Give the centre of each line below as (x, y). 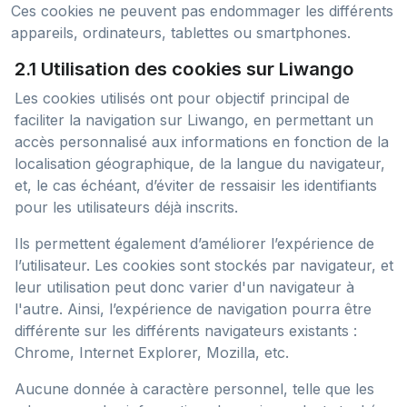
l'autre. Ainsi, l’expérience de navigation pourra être (193, 309)
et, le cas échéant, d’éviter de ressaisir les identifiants (196, 185)
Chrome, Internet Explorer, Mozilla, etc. (152, 352)
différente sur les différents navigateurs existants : (186, 331)
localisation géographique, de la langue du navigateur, (200, 164)
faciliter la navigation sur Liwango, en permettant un (194, 120)
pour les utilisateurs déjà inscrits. (126, 207)
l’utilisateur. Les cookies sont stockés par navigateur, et (204, 265)
